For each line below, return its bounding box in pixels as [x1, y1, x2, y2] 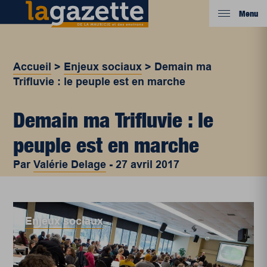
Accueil [13, 61, 52, 73]
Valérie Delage [33, 159, 107, 170]
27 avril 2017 [116, 159, 180, 170]
